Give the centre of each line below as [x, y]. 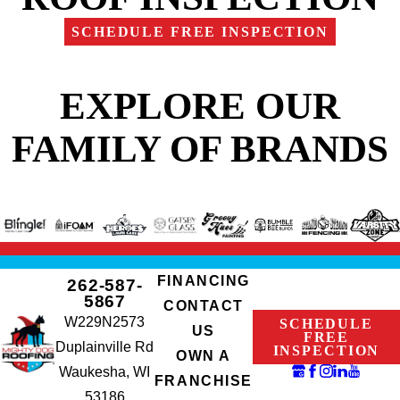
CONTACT [203, 306]
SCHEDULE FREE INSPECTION [200, 32]
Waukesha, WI [105, 372]
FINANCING [203, 281]
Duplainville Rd [105, 347]
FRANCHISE [203, 381]
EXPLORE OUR [200, 106]
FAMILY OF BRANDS [200, 149]
